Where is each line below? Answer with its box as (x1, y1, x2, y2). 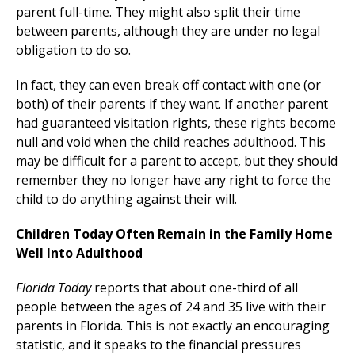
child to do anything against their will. (16, 190, 237, 208)
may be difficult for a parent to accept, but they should (16, 152, 338, 170)
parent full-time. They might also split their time (16, 3, 300, 21)
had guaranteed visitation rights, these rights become (16, 114, 336, 132)
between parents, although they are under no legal (16, 22, 320, 40)
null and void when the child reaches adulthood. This (16, 133, 326, 151)
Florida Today (16, 279, 91, 297)
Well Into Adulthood (16, 244, 143, 262)
